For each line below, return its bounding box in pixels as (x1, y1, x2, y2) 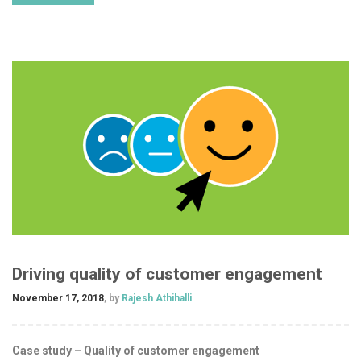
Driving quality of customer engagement (12, 263, 322, 284)
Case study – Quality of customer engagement (12, 343, 259, 357)
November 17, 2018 (12, 292, 104, 304)
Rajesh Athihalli (119, 292, 192, 304)
